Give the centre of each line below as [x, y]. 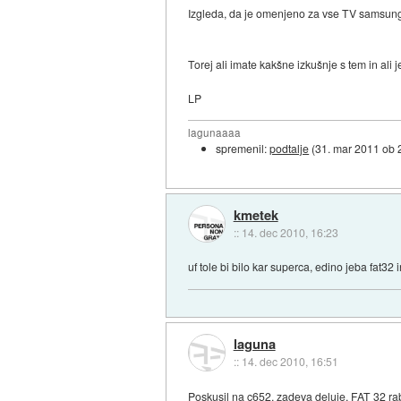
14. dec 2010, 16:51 [290, 361]
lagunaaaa [215, 133]
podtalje [290, 149]
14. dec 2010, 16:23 [290, 232]
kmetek [256, 214]
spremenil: [243, 149]
